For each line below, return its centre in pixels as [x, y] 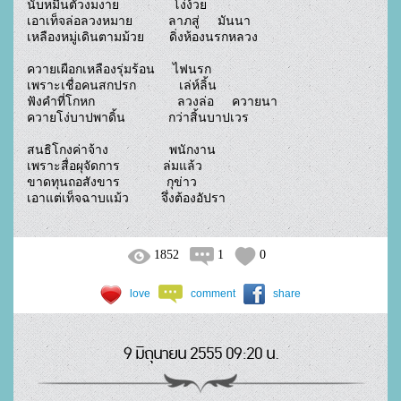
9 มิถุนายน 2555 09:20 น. [200, 354]
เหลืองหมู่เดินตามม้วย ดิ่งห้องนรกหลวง [142, 37]
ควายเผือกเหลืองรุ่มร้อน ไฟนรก [119, 69]
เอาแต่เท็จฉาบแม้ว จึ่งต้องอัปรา [269, 198]
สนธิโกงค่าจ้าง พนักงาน [121, 149]
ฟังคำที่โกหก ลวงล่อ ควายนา [152, 101]
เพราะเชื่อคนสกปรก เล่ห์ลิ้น [122, 85]
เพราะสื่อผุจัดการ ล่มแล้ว [115, 166]
